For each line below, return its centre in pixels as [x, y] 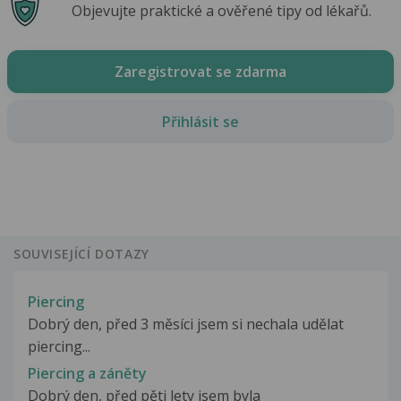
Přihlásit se [200, 121]
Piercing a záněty [87, 373]
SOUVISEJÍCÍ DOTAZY [81, 254]
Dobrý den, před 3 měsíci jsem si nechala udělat [186, 324]
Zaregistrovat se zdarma [200, 71]
